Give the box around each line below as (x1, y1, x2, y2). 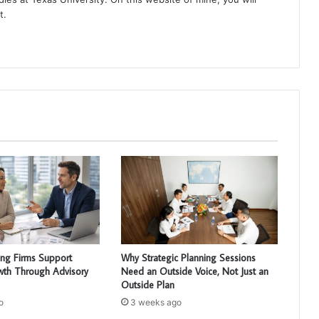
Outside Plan (120, 278, 174, 291)
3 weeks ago (130, 296, 182, 308)
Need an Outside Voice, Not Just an (120, 264, 268, 278)
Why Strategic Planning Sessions (120, 251, 256, 264)
